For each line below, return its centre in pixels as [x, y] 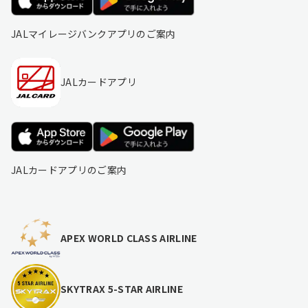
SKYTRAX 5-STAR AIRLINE [122, 288]
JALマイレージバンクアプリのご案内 [93, 33]
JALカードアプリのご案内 [69, 169]
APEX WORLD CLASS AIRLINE [129, 238]
